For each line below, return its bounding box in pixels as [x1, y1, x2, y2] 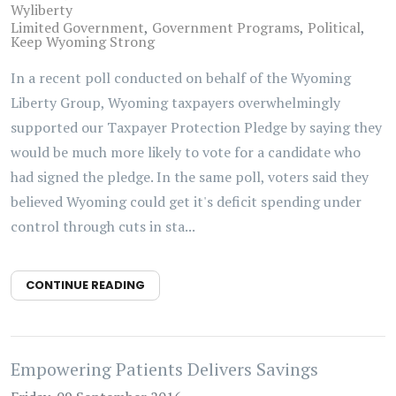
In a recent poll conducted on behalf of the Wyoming [11, 68, 351, 88]
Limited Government [11, 18, 144, 37]
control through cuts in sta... [11, 217, 195, 236]
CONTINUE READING [26, 277, 145, 293]
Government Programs [152, 18, 300, 37]
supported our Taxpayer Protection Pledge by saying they [11, 118, 382, 137]
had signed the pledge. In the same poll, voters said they [11, 167, 369, 187]
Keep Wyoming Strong [11, 32, 155, 51]
